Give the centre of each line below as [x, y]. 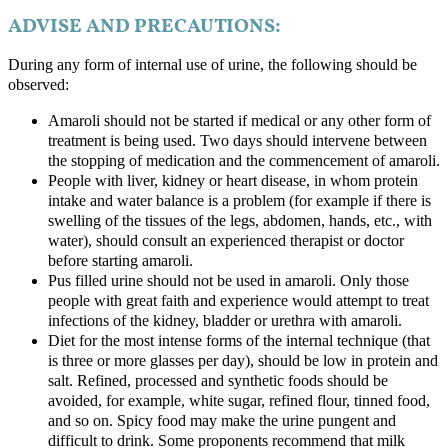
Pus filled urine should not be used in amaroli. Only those [228, 281]
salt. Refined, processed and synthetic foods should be [218, 381]
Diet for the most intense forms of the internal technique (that [239, 341]
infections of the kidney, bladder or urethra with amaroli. [225, 321]
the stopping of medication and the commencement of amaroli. [244, 161]
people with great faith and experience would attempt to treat [238, 301]
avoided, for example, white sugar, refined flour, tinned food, [239, 401]
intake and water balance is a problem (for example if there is [239, 201]
